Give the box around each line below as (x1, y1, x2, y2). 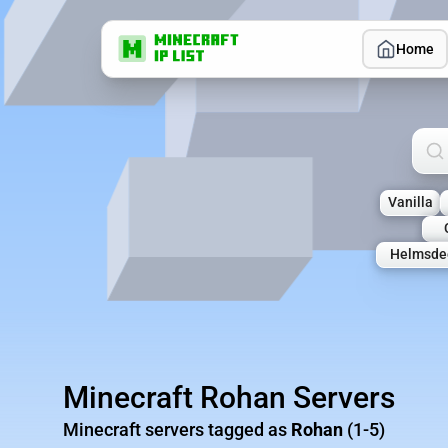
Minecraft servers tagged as (63, 419, 291, 441)
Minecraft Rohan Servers (63, 380, 395, 416)
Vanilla (387, 194, 433, 212)
